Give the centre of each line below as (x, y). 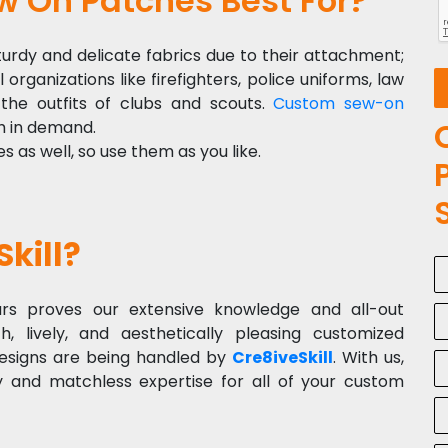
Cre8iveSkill (282, 357)
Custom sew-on (338, 103)
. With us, (368, 357)
